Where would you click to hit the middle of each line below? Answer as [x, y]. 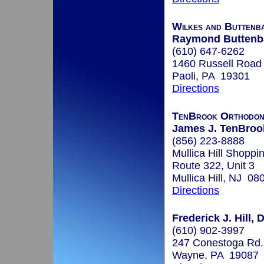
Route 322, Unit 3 [213, 166]
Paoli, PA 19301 [211, 76]
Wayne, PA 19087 [215, 255]
